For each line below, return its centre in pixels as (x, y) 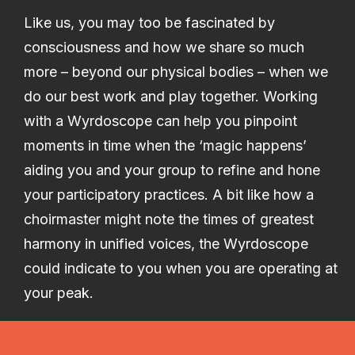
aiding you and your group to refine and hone (172, 170)
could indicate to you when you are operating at (181, 268)
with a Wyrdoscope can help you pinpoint (160, 121)
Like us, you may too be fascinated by (149, 23)
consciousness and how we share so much (164, 47)
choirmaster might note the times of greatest (169, 219)
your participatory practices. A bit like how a (169, 195)
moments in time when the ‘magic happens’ (165, 145)
